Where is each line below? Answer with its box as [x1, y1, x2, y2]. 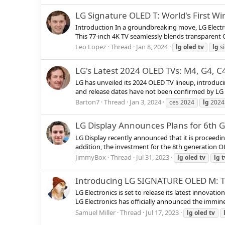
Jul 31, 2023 [136, 152, 169, 162]
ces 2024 [169, 98, 194, 107]
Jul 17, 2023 [146, 207, 179, 217]
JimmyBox [75, 152, 106, 162]
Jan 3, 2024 [130, 97, 161, 107]
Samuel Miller [75, 207, 116, 217]
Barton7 [75, 97, 99, 107]
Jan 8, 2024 [136, 42, 168, 52]
